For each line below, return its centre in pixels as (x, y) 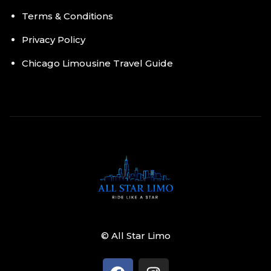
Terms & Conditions (67, 16)
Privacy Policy (54, 40)
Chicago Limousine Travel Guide (97, 63)
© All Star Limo (135, 236)
